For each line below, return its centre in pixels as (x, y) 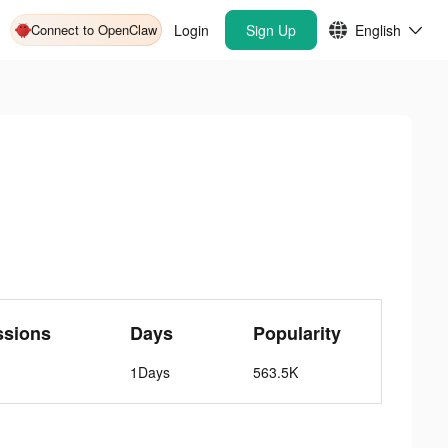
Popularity (297, 333)
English (378, 30)
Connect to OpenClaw (94, 29)
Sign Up (271, 30)
